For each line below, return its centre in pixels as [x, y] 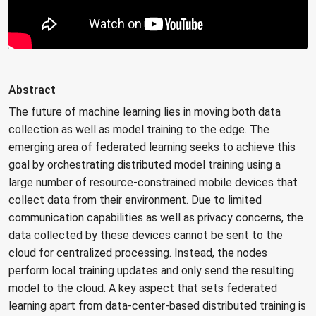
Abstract [32, 90]
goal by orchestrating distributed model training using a [145, 165]
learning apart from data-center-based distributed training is [157, 306]
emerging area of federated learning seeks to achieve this [152, 147]
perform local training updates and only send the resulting [151, 271]
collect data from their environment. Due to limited [135, 200]
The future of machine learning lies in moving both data [145, 112]
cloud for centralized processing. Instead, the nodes [138, 253]
